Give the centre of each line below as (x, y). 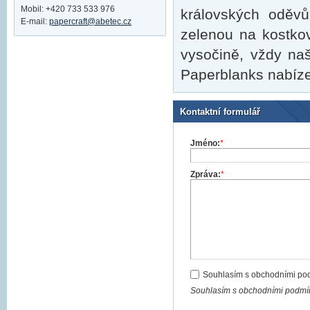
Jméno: (205, 144)
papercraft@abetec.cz (90, 22)
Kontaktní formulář (220, 112)
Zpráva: (206, 175)
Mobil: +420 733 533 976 (68, 9)
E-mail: (35, 22)
